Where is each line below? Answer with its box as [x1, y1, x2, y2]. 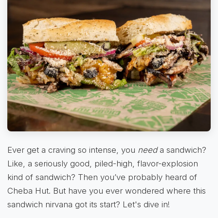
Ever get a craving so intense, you [7, 145, 138, 155]
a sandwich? [157, 145, 206, 155]
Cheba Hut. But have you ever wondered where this [7, 185, 206, 196]
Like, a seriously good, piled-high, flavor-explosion [7, 158, 198, 168]
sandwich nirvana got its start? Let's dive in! [7, 199, 170, 209]
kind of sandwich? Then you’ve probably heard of [7, 172, 197, 182]
